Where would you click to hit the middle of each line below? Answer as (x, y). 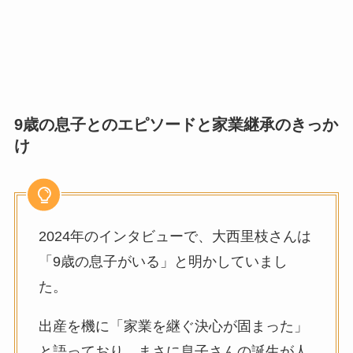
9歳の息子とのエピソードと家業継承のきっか (176, 125)
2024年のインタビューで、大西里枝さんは (175, 236)
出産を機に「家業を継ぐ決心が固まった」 (173, 326)
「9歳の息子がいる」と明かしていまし (163, 261)
